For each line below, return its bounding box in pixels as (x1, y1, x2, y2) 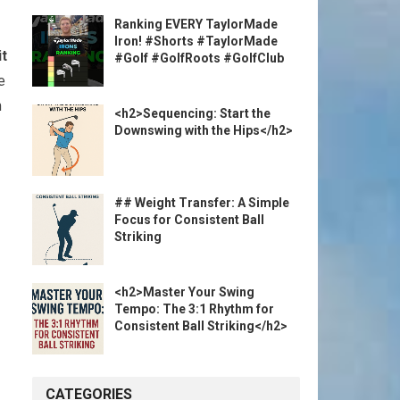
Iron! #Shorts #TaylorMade (114, 34, 278, 48)
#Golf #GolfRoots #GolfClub (114, 51, 284, 65)
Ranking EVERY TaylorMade (114, 17, 278, 31)
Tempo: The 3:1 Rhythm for (114, 302, 274, 316)
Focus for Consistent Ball (114, 212, 264, 227)
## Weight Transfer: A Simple (114, 196, 289, 210)
